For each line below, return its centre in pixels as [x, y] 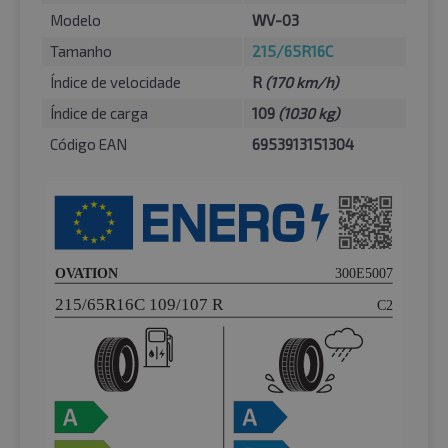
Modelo [75, 19]
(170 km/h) [301, 81]
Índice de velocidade [115, 81]
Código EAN [88, 143]
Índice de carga [99, 112]
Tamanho [81, 50]
